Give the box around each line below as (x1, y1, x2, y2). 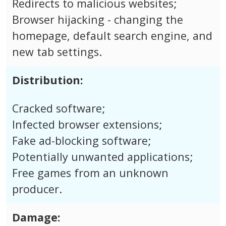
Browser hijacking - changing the (12, 12, 183, 27)
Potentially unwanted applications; (12, 149, 193, 164)
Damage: (12, 209, 61, 224)
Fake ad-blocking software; (12, 133, 151, 148)
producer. (12, 181, 62, 196)
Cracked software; (12, 100, 105, 116)
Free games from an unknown (12, 165, 168, 180)
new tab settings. (12, 44, 102, 59)
